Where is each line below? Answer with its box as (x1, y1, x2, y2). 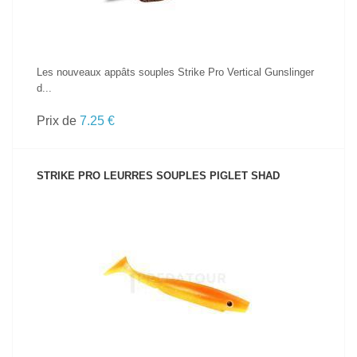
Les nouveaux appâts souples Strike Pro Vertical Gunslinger (37, 66, 314, 78)
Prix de (37, 114, 80, 127)
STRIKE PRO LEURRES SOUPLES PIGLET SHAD (37, 170, 280, 182)
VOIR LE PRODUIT (139, 253, 218, 262)
